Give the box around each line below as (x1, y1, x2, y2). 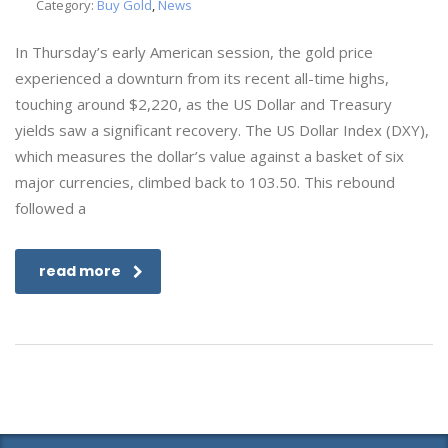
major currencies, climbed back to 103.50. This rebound (15, 172, 395, 192)
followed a (15, 198, 86, 218)
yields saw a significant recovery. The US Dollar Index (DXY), (15, 120, 429, 140)
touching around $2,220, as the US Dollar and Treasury (15, 94, 392, 114)
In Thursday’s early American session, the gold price (15, 42, 373, 62)
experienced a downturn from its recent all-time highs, (15, 68, 389, 88)
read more (39, 261, 121, 281)
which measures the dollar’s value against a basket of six (15, 146, 404, 166)
